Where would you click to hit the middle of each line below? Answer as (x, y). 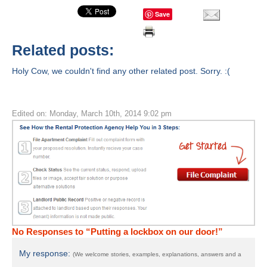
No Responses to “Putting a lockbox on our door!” (117, 231)
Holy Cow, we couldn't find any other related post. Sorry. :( (121, 71)
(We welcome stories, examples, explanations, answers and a (157, 254)
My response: (46, 253)
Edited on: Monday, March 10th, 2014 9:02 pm (92, 114)
